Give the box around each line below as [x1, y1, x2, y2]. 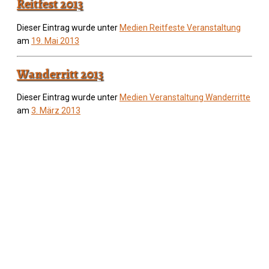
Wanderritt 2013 [17, 65, 103, 83]
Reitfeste [150, 22, 187, 32]
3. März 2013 [31, 106, 80, 116]
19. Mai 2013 [31, 35, 79, 46]
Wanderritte [205, 92, 250, 103]
